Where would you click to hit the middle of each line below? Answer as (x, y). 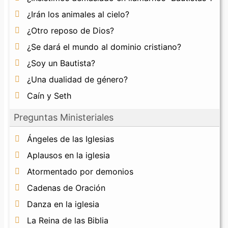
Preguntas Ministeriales (64, 118)
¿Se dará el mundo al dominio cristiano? (104, 47)
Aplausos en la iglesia (68, 155)
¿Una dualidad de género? (77, 80)
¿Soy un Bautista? (61, 63)
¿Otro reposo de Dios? (70, 31)
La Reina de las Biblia (68, 221)
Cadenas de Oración (66, 188)
